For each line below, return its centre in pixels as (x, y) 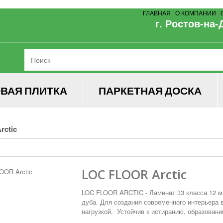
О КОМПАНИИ (196, 13)
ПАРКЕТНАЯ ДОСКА (150, 90)
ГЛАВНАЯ (157, 13)
